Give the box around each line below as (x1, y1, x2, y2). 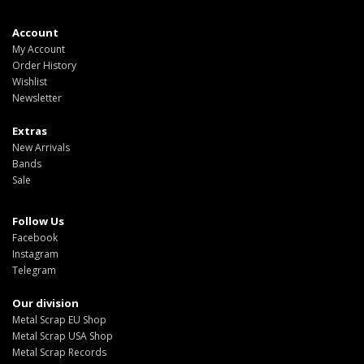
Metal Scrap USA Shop (12, 328, 113, 343)
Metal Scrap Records (12, 344, 106, 359)
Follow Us (12, 213, 64, 228)
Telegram (12, 262, 56, 277)
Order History (12, 58, 76, 72)
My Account (12, 41, 65, 56)
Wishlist (12, 74, 47, 89)
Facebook (12, 230, 58, 245)
